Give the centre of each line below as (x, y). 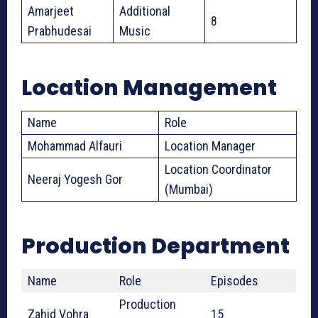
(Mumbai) (189, 190)
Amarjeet (51, 11)
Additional (145, 11)
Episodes (235, 281)
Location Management (149, 88)
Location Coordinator (218, 170)
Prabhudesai (60, 31)
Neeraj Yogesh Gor (75, 180)
